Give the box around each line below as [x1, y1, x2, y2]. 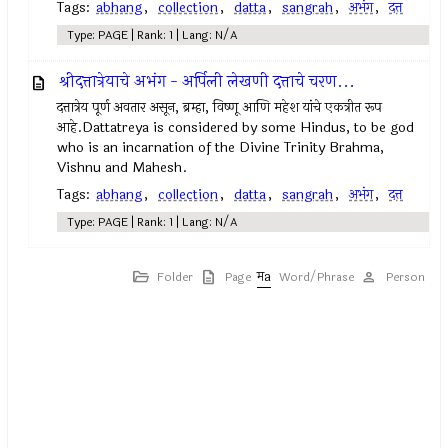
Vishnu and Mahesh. [57, 157, 188, 178]
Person [385, 268, 425, 286]
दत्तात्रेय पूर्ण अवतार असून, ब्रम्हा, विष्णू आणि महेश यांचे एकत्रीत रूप [57, 97, 383, 118]
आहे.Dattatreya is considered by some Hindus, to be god [57, 117, 415, 138]
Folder [156, 268, 193, 286]
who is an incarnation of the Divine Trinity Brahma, [57, 137, 385, 158]
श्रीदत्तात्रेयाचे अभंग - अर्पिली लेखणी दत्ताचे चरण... [59, 69, 356, 94]
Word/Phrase [278, 268, 354, 286]
